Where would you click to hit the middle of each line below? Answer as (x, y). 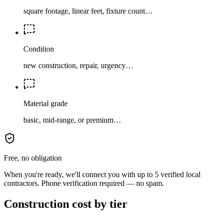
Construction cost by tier (66, 204)
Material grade (45, 103)
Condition (39, 49)
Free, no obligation (33, 158)
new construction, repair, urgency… (78, 65)
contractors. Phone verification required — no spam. (84, 183)
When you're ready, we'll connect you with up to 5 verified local (102, 174)
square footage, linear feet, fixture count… (88, 11)
